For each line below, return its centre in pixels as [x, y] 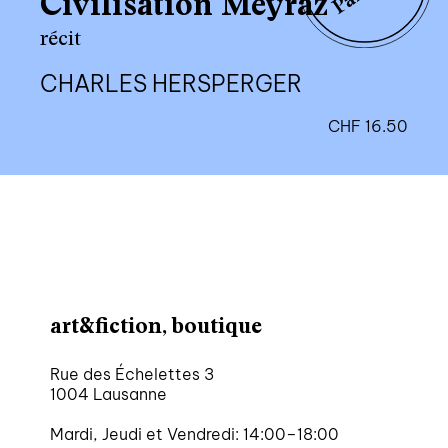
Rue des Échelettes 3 [131, 374]
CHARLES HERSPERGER [171, 84]
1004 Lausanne [108, 394]
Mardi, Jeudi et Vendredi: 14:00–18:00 [194, 434]
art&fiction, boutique [155, 327]
